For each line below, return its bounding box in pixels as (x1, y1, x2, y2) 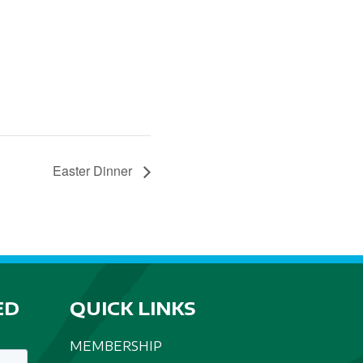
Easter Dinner (53, 161, 135, 181)
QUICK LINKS (70, 297, 196, 320)
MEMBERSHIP (70, 338, 162, 354)
